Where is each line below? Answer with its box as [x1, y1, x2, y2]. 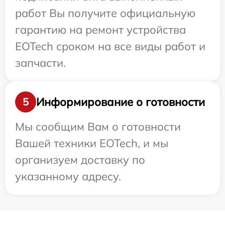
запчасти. [15, 56, 66, 70]
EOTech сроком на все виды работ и [15, 39, 205, 53]
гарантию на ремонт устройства [15, 23, 186, 37]
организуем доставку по [15, 153, 145, 167]
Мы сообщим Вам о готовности [15, 120, 181, 134]
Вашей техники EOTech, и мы [15, 136, 168, 150]
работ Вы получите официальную [15, 6, 195, 20]
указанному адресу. [15, 169, 121, 183]
